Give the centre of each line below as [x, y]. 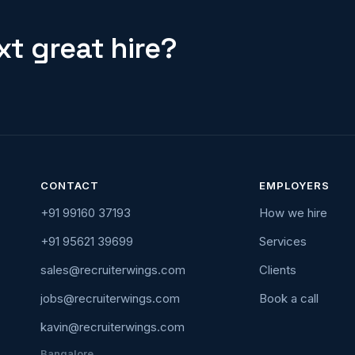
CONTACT [70, 186]
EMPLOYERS [294, 186]
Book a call [288, 299]
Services [282, 242]
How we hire [293, 213]
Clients [277, 270]
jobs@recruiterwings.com [110, 299]
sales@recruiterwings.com [113, 270]
